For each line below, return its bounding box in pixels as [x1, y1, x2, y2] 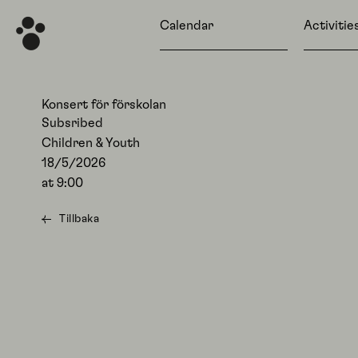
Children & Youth [42, 137, 140, 149]
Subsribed [42, 117, 103, 129]
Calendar [160, 19, 213, 32]
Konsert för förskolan [42, 98, 166, 111]
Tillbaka [59, 213, 99, 225]
